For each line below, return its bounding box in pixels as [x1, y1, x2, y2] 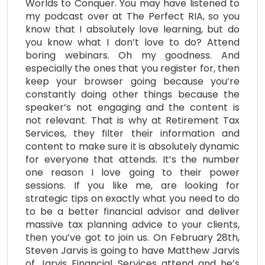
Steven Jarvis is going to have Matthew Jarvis [25, 243, 240, 257]
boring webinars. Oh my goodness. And [25, 48, 240, 62]
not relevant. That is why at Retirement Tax [25, 113, 240, 127]
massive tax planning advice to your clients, [25, 217, 240, 231]
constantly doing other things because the [25, 87, 240, 101]
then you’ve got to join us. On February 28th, [25, 230, 240, 244]
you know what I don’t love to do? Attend [25, 35, 240, 49]
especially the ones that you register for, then [25, 61, 240, 75]
